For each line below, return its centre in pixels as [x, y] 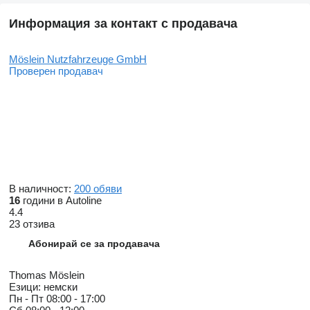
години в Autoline [61, 201]
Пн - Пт [28, 299]
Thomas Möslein [47, 275]
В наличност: [42, 189]
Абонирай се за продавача [94, 244]
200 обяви [98, 189]
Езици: [25, 287]
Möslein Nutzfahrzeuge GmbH [78, 60]
